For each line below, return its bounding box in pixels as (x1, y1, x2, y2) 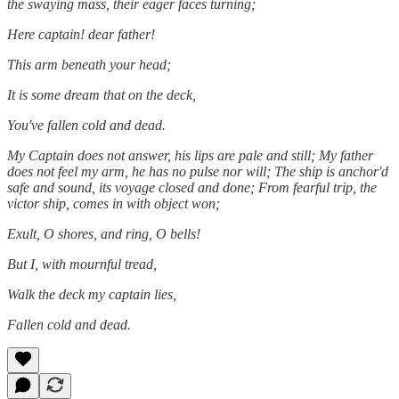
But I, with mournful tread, (7, 256, 157, 272)
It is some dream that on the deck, (7, 86, 196, 102)
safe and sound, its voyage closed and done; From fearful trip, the (7, 179, 377, 195)
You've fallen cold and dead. (7, 117, 166, 133)
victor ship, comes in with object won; (7, 195, 220, 211)
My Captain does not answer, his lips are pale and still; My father (7, 147, 373, 163)
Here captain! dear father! (7, 26, 155, 42)
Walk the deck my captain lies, (7, 286, 176, 302)
